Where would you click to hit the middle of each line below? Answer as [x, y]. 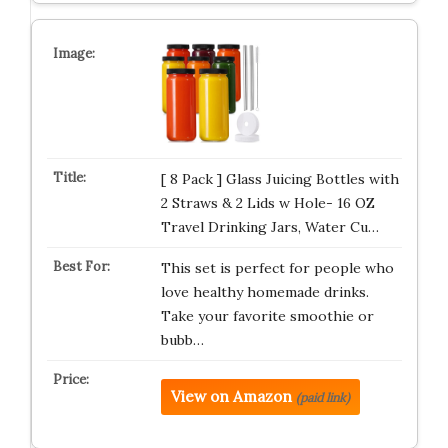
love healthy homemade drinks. [264, 292]
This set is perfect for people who [277, 268]
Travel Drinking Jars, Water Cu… [269, 227]
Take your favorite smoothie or [267, 316]
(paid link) [322, 397]
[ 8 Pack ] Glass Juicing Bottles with [279, 179]
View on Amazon [231, 396]
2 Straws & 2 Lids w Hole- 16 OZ [267, 203]
